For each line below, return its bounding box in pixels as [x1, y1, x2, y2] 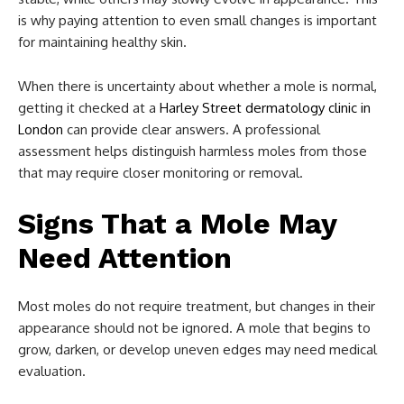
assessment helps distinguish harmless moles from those [18, 142, 367, 160]
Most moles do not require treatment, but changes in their [18, 297, 375, 315]
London [18, 120, 63, 138]
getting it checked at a [18, 98, 160, 116]
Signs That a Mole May [18, 206, 336, 241]
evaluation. [18, 362, 86, 380]
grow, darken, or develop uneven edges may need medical [18, 340, 377, 358]
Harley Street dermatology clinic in [160, 98, 371, 116]
